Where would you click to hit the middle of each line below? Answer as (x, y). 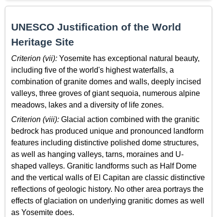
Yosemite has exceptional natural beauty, (128, 58)
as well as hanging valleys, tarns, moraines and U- (97, 154)
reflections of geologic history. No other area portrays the (107, 189)
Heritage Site (43, 42)
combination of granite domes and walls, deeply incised (106, 81)
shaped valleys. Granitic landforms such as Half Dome (104, 166)
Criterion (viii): (35, 119)
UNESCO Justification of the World (96, 27)
